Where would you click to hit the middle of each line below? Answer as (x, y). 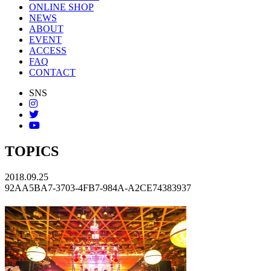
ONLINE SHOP (61, 7)
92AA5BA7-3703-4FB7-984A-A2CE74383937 (98, 188)
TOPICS (32, 151)
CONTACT (52, 72)
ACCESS (48, 50)
